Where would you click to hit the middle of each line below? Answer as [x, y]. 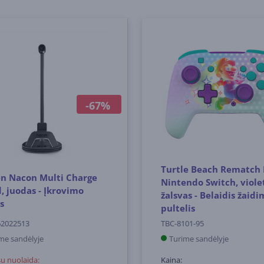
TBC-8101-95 [182, 223]
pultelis [178, 208]
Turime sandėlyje [199, 238]
